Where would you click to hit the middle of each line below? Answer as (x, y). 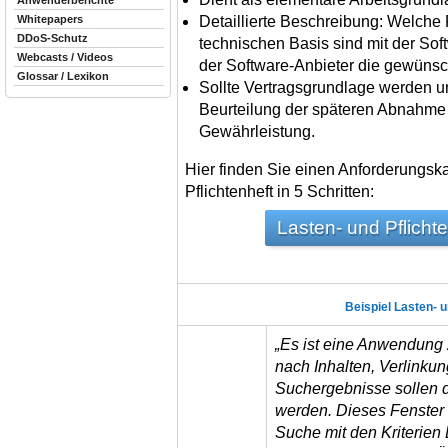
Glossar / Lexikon (63, 76)
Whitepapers (50, 19)
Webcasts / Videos (65, 57)
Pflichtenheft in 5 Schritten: (279, 191)
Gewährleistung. (257, 131)
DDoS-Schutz (52, 38)
